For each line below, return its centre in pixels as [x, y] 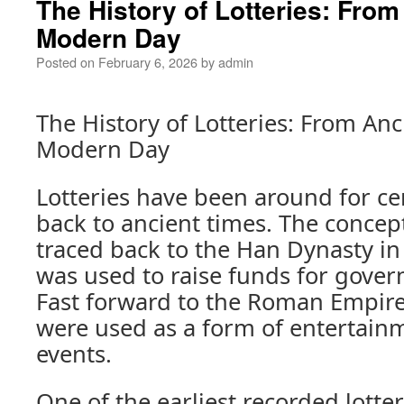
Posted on [65, 62]
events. [74, 353]
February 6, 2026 [148, 62]
